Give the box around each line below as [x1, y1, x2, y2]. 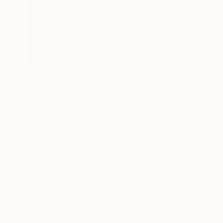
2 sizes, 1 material [67, 105, 123, 113]
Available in [28, 105, 67, 113]
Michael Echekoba [28, 94, 87, 103]
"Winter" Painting [28, 82, 96, 92]
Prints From [28, 70, 74, 80]
